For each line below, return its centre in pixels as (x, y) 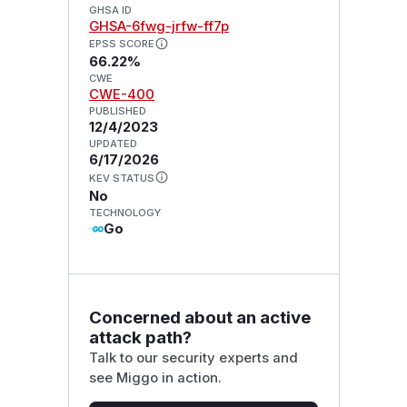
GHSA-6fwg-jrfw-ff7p (159, 26)
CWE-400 (121, 95)
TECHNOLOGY (124, 213)
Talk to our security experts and (193, 357)
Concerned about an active (199, 317)
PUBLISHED (117, 111)
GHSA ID (110, 10)
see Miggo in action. (155, 377)
